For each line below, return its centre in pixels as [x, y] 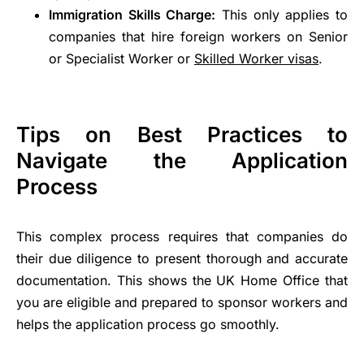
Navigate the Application [182, 161]
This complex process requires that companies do [182, 237]
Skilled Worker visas [256, 59]
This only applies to [282, 15]
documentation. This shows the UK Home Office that [182, 281]
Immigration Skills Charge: [132, 15]
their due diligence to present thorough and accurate [182, 259]
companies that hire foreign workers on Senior [198, 37]
